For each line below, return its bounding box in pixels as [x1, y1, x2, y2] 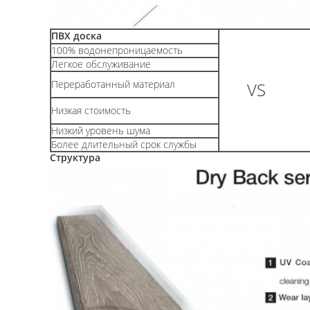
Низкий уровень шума [51, 124, 150, 137]
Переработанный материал [51, 77, 175, 91]
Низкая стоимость [51, 104, 131, 117]
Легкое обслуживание [51, 57, 151, 71]
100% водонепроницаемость [51, 44, 183, 57]
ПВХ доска [51, 29, 102, 42]
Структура [50, 151, 100, 164]
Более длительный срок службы [51, 138, 197, 151]
